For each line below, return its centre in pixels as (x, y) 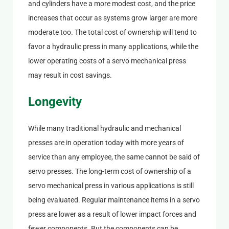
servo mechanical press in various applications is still (111, 185)
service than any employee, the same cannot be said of (114, 157)
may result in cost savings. (70, 75)
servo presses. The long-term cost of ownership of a (109, 171)
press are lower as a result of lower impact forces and (112, 214)
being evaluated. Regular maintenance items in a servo (114, 200)
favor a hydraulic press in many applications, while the (113, 46)
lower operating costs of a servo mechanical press (107, 61)
